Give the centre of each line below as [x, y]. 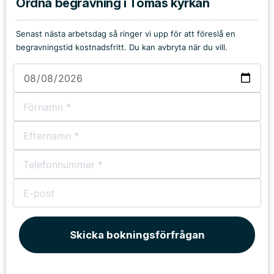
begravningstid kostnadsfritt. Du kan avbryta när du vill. [122, 47]
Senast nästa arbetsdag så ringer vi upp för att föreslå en [126, 34]
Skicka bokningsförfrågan [137, 235]
